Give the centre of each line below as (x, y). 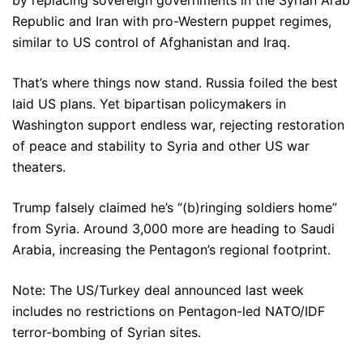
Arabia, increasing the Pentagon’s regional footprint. (171, 250)
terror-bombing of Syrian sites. (107, 332)
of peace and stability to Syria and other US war (161, 146)
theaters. (39, 167)
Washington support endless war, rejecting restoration (178, 125)
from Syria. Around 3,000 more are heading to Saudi (173, 228)
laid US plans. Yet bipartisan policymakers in (149, 104)
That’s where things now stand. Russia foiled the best (175, 83)
